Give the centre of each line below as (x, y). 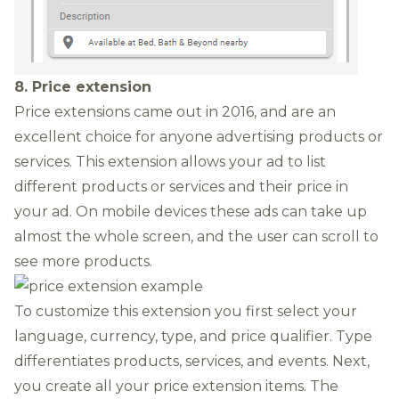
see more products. (83, 261)
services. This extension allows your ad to (160, 161)
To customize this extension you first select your (186, 311)
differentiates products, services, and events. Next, (192, 361)
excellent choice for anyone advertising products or (199, 136)
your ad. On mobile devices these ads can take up (191, 211)
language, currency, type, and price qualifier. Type (193, 336)
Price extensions (72, 111)
